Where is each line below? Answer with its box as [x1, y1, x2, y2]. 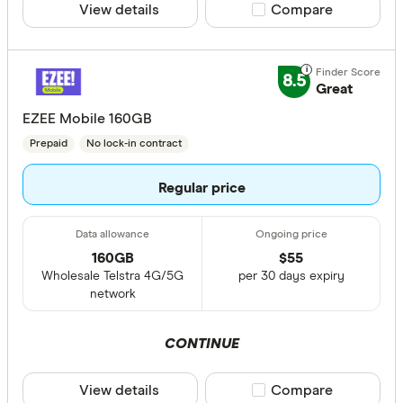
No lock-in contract [86, 138, 182, 149]
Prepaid [30, 138, 67, 149]
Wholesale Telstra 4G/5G [41, 269, 184, 282]
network [89, 287, 136, 300]
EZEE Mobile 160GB [22, 111, 152, 126]
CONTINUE [164, 336, 239, 351]
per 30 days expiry [237, 269, 345, 282]
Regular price [157, 180, 246, 195]
